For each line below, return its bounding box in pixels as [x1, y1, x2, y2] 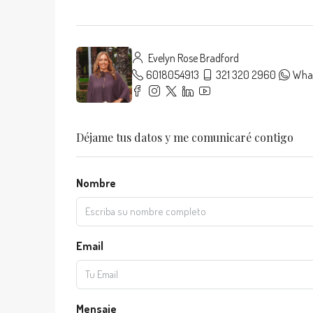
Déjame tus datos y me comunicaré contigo [76, 130, 293, 145]
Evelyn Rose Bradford [146, 51, 239, 65]
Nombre [76, 176, 116, 190]
